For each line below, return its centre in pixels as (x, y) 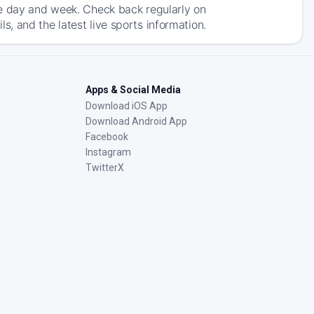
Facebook (107, 137)
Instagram (108, 152)
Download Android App (136, 121)
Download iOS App (127, 106)
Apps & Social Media (133, 90)
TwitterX (105, 168)
